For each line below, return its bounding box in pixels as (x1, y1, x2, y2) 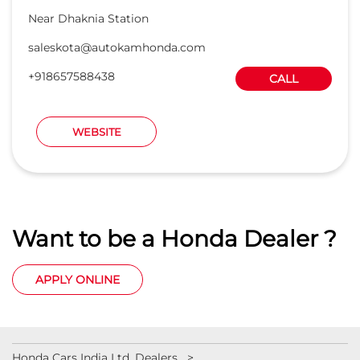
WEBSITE (72, 125, 121, 138)
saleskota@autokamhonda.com (28, 39, 206, 55)
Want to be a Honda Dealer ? (12, 224, 337, 252)
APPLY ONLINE (35, 272, 120, 287)
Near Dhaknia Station (28, 10, 149, 26)
